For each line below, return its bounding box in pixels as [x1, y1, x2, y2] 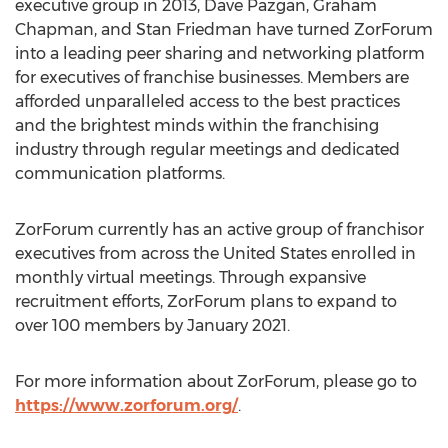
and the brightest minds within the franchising [15, 116, 379, 135]
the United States [193, 244, 327, 263]
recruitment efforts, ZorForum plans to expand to [15, 292, 397, 311]
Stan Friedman [136, 20, 252, 39]
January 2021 [187, 316, 287, 335]
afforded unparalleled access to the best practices [15, 92, 400, 111]
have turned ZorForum [252, 20, 433, 39]
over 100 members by [15, 316, 187, 335]
